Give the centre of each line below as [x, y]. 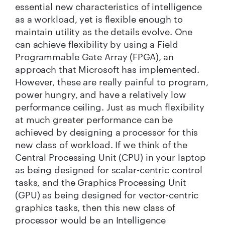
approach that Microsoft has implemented [106, 69]
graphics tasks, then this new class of [95, 207]
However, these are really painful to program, [112, 82]
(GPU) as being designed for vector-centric [107, 195]
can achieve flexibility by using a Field [97, 44]
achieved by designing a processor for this [107, 132]
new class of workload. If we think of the [101, 144]
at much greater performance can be [94, 119]
